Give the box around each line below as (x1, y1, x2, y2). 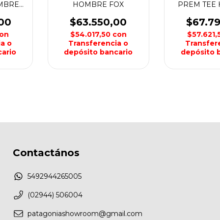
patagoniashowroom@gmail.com (27, 209, 142, 218)
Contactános (13, 147, 80, 159)
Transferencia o (68, 39, 129, 48)
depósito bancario (64, 48, 133, 56)
